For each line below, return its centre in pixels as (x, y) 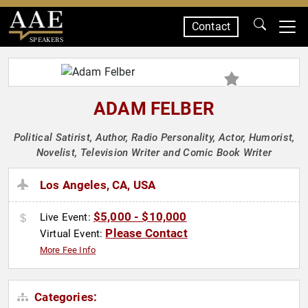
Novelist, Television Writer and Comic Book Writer (154, 153)
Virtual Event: (73, 234)
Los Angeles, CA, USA (98, 185)
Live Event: (67, 218)
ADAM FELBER (154, 109)
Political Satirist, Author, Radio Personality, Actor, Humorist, (154, 137)
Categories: (65, 297)
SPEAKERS (46, 40)
